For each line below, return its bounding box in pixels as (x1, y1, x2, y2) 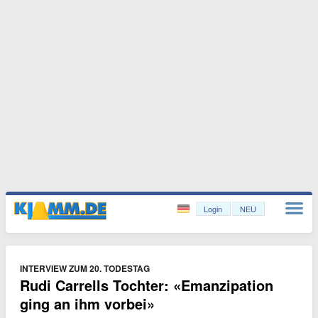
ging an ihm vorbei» (20, 293, 155, 314)
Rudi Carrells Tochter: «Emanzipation (20, 275, 273, 295)
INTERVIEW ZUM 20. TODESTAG (20, 262, 150, 275)
